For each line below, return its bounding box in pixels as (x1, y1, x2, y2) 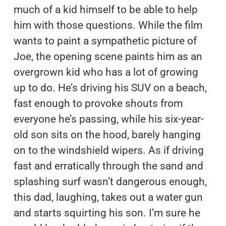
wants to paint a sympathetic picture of (13, 34, 197, 47)
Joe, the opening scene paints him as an (13, 50, 202, 63)
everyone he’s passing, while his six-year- (13, 112, 204, 125)
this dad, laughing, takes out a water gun (13, 191, 203, 203)
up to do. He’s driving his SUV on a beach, (13, 81, 207, 94)
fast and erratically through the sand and (13, 159, 203, 172)
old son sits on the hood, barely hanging (13, 128, 201, 141)
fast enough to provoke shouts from (13, 97, 183, 109)
